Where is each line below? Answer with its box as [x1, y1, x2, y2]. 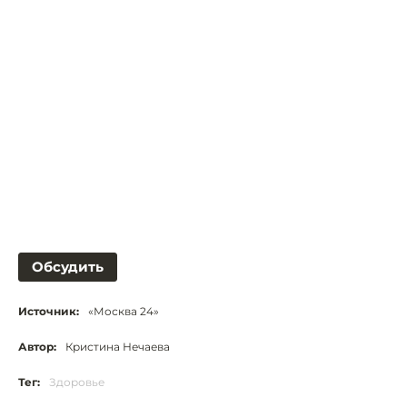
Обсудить [32, 257, 104, 275]
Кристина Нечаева [65, 339, 170, 353]
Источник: [18, 303, 79, 318]
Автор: [18, 339, 56, 353]
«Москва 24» [88, 303, 159, 318]
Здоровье [49, 374, 104, 389]
